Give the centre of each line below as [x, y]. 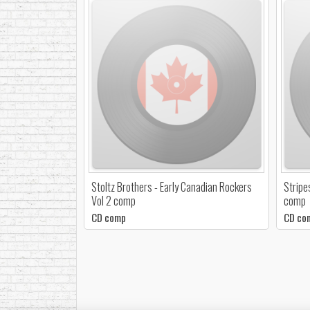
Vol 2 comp [113, 200]
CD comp [108, 217]
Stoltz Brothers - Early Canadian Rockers [171, 186]
